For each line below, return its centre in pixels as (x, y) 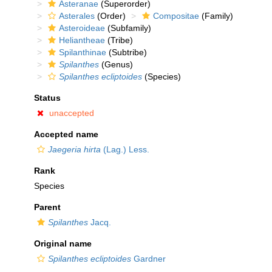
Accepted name (66, 134)
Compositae (176, 16)
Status (47, 98)
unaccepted (72, 113)
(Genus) (116, 64)
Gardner (148, 259)
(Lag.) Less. (125, 149)
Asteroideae (82, 28)
